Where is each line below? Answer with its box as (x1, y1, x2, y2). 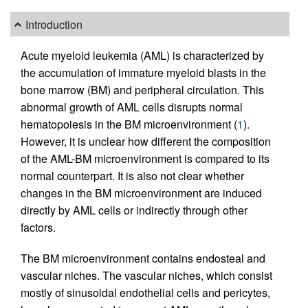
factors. (21, 219, 56, 236)
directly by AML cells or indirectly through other (21, 202, 247, 219)
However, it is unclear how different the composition (21, 133, 271, 150)
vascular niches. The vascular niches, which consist (21, 267, 272, 284)
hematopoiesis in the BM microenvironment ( (21, 116, 237, 133)
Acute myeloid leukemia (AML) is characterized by (21, 47, 264, 64)
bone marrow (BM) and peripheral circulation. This (21, 82, 264, 98)
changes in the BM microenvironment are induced (21, 185, 262, 201)
